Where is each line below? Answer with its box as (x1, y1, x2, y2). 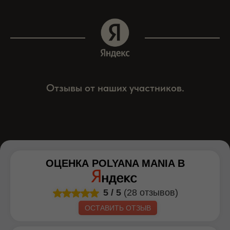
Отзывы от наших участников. (46, 82, 184, 94)
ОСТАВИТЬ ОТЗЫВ (84, 204, 151, 213)
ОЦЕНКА (45, 158, 92, 169)
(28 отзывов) (123, 187, 178, 198)
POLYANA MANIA (91, 158, 175, 169)
